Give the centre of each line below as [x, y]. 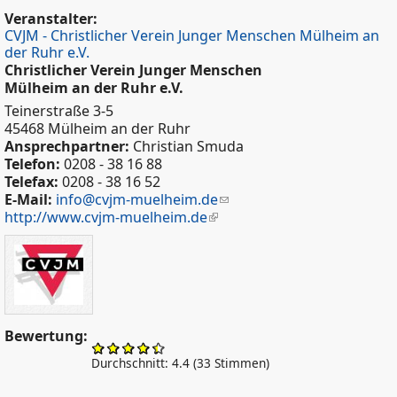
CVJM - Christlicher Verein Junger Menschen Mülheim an [192, 35]
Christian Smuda [188, 146]
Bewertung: [48, 336]
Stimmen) [240, 363]
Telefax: [33, 181]
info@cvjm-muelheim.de [137, 199]
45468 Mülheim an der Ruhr [97, 128]
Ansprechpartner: [69, 146]
